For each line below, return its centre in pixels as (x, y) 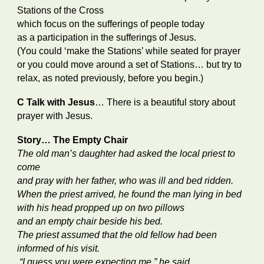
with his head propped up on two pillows (102, 208)
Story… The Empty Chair (73, 140)
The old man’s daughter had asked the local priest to (126, 154)
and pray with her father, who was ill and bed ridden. (128, 181)
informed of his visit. (59, 248)
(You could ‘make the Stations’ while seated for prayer (129, 51)
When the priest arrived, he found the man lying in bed (131, 194)
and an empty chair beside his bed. (93, 221)
